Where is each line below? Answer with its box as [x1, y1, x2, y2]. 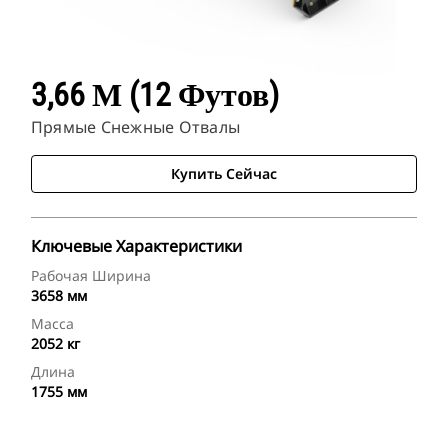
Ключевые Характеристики [31, 235, 242, 258]
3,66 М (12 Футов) [31, 76, 279, 115]
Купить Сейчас [171, 164, 277, 184]
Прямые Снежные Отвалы [31, 116, 241, 139]
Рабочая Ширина [31, 266, 151, 286]
